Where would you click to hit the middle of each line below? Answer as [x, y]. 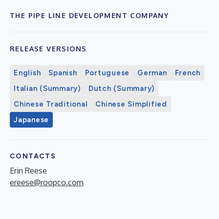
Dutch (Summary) [121, 88]
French [187, 73]
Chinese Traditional [51, 104]
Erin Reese [28, 170]
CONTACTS [33, 156]
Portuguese [107, 73]
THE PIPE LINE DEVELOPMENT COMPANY [89, 15]
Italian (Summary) [47, 88]
